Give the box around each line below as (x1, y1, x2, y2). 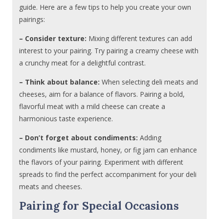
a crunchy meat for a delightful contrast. (19, 58, 146, 68)
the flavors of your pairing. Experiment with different (19, 157, 184, 167)
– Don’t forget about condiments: (19, 133, 138, 143)
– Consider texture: (19, 34, 87, 44)
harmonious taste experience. (19, 114, 113, 124)
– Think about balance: (19, 77, 100, 87)
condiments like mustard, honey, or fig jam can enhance (19, 145, 197, 155)
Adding (138, 133, 162, 143)
